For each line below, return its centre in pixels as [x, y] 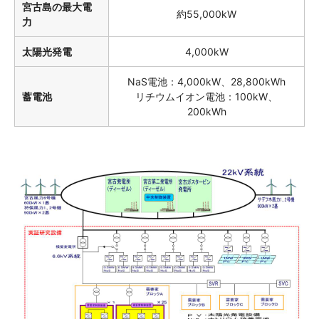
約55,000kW [206, 14]
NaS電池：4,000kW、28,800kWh [206, 82]
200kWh [206, 112]
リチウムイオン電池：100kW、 [206, 97]
